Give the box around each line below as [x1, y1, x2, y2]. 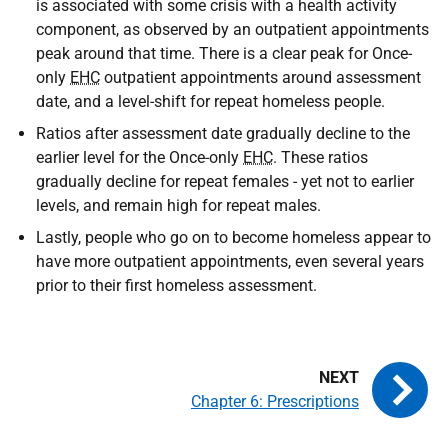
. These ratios [273, 147, 368, 167]
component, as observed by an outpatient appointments [36, 19, 429, 39]
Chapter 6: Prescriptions [191, 391, 359, 411]
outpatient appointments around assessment [100, 67, 421, 87]
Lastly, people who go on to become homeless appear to [36, 227, 431, 247]
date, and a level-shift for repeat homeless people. [36, 91, 385, 111]
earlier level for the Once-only [36, 147, 243, 167]
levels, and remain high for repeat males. [36, 195, 321, 215]
